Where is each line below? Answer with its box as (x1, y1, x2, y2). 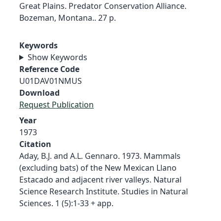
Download (19, 87, 60, 98)
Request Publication (19, 99, 94, 110)
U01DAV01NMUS (19, 75, 82, 86)
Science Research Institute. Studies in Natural (19, 185, 188, 197)
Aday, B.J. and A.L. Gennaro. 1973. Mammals (19, 150, 181, 161)
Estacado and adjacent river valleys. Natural (19, 174, 182, 185)
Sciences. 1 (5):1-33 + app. (19, 197, 113, 209)
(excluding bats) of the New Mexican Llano (19, 162, 177, 173)
